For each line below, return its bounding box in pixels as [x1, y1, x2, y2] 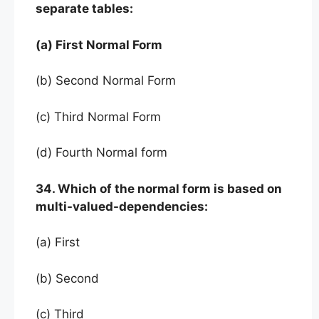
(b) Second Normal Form [36, 73, 176, 88]
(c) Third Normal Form [36, 109, 161, 124]
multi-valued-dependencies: [36, 199, 208, 214]
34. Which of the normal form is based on [36, 181, 282, 196]
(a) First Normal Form [36, 37, 162, 52]
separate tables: [36, 1, 133, 16]
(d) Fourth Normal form [36, 145, 167, 159]
